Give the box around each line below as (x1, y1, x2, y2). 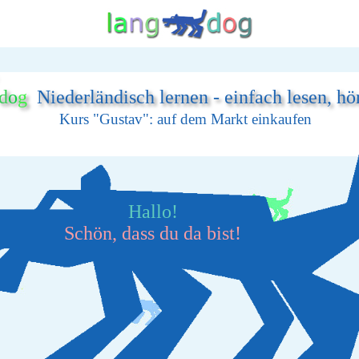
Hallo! (127, 201, 178, 223)
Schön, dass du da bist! (64, 223, 241, 244)
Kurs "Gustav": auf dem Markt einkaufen (59, 111, 313, 128)
